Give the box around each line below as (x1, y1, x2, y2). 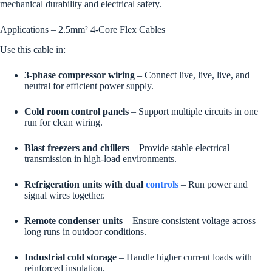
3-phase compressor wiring (24, 69, 135, 80)
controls (146, 178, 178, 189)
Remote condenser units (24, 215, 123, 226)
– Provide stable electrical (129, 142, 229, 153)
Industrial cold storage (24, 251, 117, 262)
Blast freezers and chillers (24, 142, 129, 153)
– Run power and (178, 178, 248, 189)
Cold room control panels (24, 106, 129, 117)
